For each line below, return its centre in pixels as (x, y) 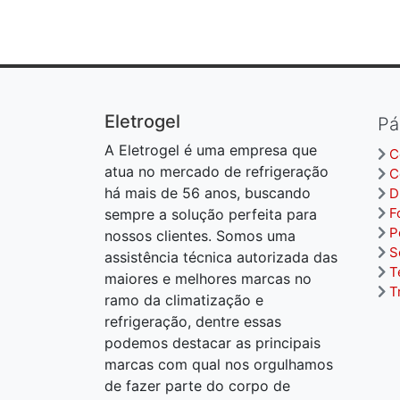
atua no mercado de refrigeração (217, 171)
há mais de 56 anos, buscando (208, 193)
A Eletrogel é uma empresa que (211, 150)
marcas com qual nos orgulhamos (219, 364)
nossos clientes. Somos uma (200, 236)
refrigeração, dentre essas (193, 321)
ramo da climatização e (184, 300)
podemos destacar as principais (212, 343)
